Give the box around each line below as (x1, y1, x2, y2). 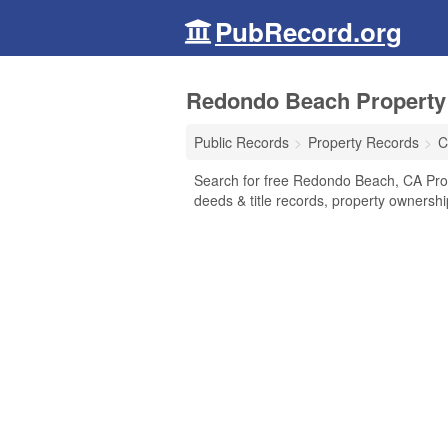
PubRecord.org (215, 13, 402, 50)
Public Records (194, 132, 289, 152)
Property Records (308, 132, 419, 152)
